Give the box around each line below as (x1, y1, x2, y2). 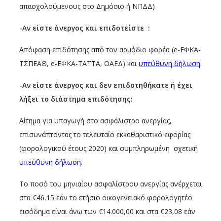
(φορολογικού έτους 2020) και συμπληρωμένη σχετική (19, 144, 198, 153)
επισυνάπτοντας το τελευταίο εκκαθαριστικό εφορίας (19, 130, 190, 139)
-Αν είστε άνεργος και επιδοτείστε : (19, 23, 150, 33)
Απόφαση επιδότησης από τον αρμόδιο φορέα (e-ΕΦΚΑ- (19, 45, 201, 54)
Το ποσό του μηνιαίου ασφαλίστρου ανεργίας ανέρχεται (19, 179, 202, 188)
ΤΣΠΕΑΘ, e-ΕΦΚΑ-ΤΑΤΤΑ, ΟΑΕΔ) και (19, 59, 139, 68)
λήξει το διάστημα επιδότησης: (19, 94, 133, 104)
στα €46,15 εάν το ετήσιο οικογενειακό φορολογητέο (19, 193, 192, 202)
